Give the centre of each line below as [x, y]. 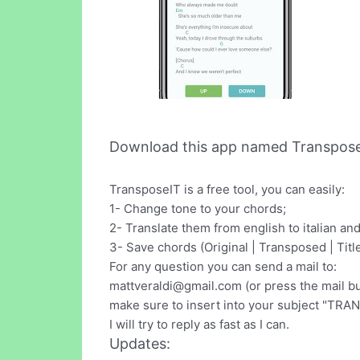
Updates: [140, 344]
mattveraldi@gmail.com [176, 286]
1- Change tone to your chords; [198, 209]
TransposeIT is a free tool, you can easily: [227, 190]
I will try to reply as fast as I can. [199, 325]
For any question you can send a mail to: [223, 267]
